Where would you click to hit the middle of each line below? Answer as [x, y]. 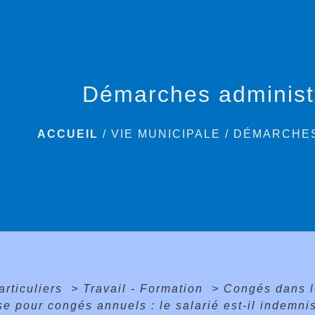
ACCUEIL [68, 134]
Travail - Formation [145, 288]
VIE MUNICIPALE [166, 134]
